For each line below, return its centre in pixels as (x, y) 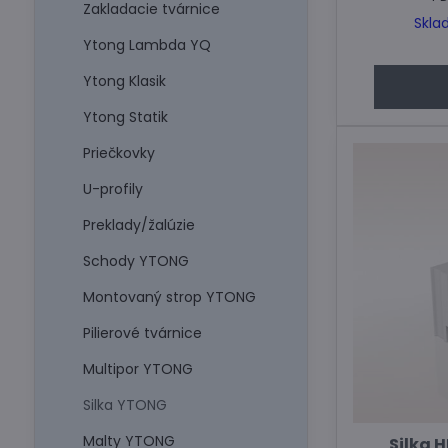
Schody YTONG (135, 261)
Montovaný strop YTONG (169, 297)
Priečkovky (118, 153)
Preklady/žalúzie (138, 225)
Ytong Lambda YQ (146, 45)
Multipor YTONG (137, 369)
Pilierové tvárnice (142, 333)
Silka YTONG (124, 405)
